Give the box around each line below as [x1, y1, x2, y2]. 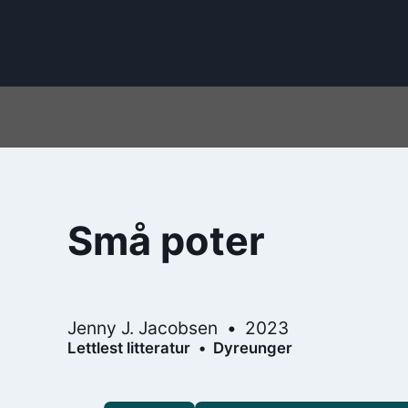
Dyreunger [212, 338, 292, 357]
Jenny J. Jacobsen [67, 316, 219, 339]
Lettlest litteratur [67, 338, 191, 357]
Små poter [67, 217, 266, 265]
